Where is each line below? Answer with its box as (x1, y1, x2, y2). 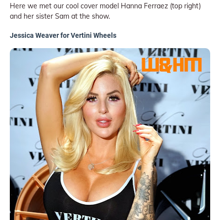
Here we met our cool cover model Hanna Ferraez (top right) (10, 1, 201, 10)
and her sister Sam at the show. (10, 11, 110, 21)
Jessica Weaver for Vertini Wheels (10, 31, 116, 40)
